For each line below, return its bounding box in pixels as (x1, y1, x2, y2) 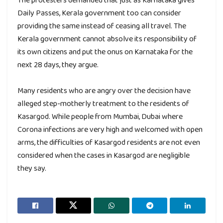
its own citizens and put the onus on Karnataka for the (17, 45, 193, 57)
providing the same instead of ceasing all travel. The (17, 19, 186, 31)
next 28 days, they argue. (17, 58, 99, 70)
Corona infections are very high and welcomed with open (17, 123, 203, 135)
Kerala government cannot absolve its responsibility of (17, 32, 197, 44)
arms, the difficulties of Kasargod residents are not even (17, 136, 200, 148)
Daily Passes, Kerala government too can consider (17, 6, 181, 18)
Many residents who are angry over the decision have (17, 84, 191, 96)
